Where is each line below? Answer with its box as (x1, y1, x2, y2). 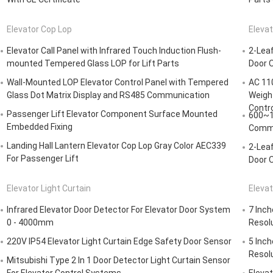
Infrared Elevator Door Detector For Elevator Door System (7, 205, 230, 215)
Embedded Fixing (7, 122, 73, 132)
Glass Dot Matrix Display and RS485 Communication (7, 90, 210, 101)
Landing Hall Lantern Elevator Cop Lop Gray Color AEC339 (7, 141, 226, 151)
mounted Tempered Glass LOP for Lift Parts (7, 58, 179, 69)
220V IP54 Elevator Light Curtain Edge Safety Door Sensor (7, 236, 232, 247)
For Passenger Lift (7, 154, 79, 164)
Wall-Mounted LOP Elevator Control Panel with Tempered (7, 77, 229, 88)
